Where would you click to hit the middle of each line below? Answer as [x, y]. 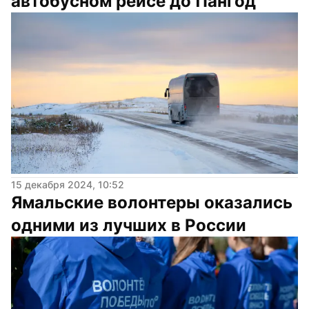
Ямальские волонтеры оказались [152, 202]
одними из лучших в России [129, 225]
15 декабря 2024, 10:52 [68, 184]
